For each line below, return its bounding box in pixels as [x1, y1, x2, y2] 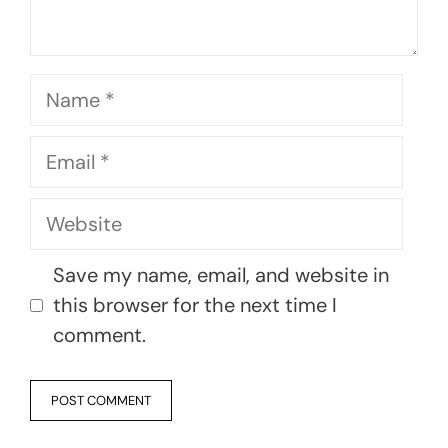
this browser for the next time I [53, 292, 337, 319]
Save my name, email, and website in [53, 262, 389, 289]
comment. [53, 322, 146, 349]
